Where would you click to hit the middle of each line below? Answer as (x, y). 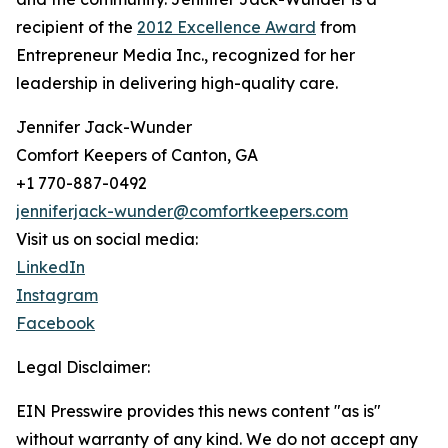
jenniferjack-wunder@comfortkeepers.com (182, 211)
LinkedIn (50, 267)
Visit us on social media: (107, 239)
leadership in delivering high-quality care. (177, 83)
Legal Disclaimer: (83, 367)
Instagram (57, 295)
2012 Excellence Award (226, 27)
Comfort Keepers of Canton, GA (137, 155)
